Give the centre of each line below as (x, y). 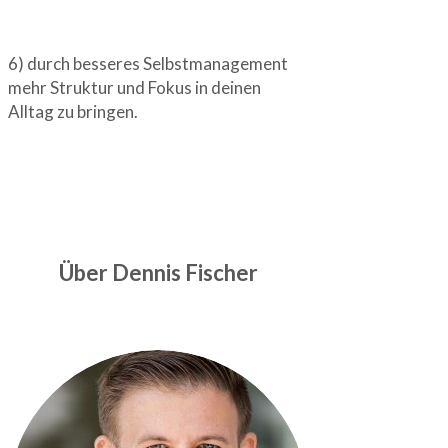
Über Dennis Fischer (158, 272)
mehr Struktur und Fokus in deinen (134, 88)
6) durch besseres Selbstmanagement (148, 64)
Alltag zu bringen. (73, 112)
